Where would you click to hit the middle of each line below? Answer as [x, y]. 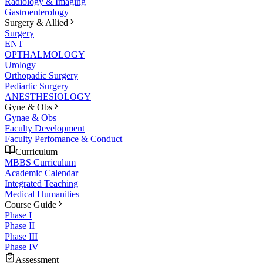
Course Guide [31, 204]
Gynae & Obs [31, 117]
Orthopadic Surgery [41, 75]
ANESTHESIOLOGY [48, 96]
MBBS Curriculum [40, 162]
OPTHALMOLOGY [45, 54]
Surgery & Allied [36, 22]
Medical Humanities [42, 194]
